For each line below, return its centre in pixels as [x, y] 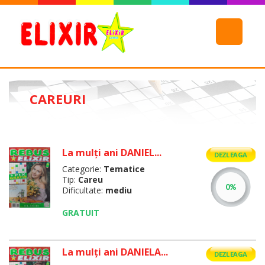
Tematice [124, 169]
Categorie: [81, 169]
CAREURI [58, 99]
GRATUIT [80, 213]
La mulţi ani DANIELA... [115, 252]
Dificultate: [82, 190]
